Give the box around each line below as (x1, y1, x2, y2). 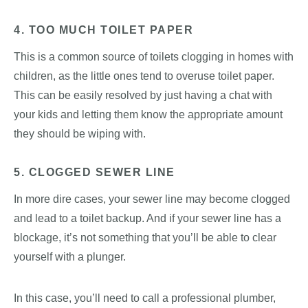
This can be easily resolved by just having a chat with (14, 89, 272, 101)
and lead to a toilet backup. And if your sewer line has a (14, 212, 281, 224)
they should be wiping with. (14, 127, 146, 140)
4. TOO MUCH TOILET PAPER (14, 23, 193, 36)
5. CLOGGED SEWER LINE (14, 166, 175, 178)
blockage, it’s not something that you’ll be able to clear (14, 231, 276, 243)
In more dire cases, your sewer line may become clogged (14, 192, 290, 205)
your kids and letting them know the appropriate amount (14, 108, 283, 120)
